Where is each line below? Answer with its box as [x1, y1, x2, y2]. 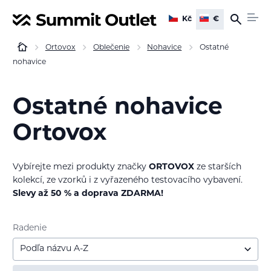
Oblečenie [93, 44, 130, 52]
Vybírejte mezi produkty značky [13, 162, 149, 172]
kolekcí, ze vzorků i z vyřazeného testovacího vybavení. [13, 175, 243, 185]
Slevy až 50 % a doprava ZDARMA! [13, 189, 163, 198]
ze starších [194, 162, 241, 172]
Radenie [13, 223, 47, 233]
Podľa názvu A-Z [20, 244, 89, 254]
